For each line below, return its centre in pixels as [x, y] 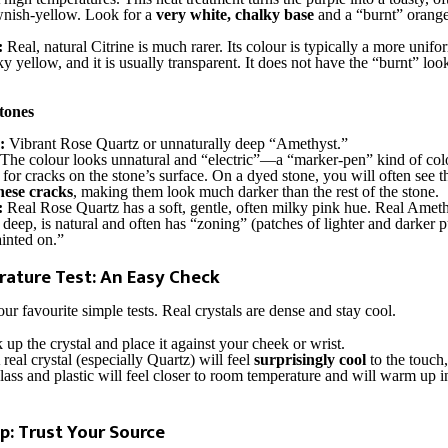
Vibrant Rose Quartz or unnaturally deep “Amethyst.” [176, 143]
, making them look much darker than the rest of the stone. [256, 191]
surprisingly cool [310, 359]
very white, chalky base [235, 15]
